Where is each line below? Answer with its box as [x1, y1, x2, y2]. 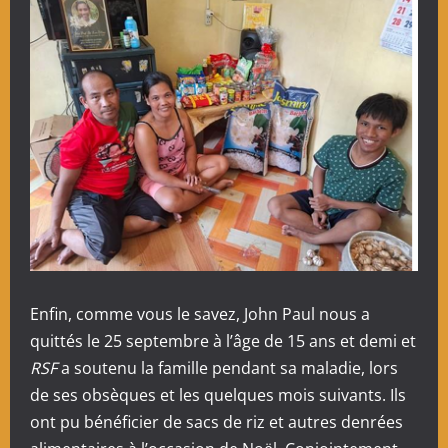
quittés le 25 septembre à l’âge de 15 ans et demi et [30, 330, 416, 352]
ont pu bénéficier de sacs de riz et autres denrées [30, 411, 403, 433]
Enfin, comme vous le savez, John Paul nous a [30, 303, 370, 325]
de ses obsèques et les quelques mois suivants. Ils [30, 384, 406, 406]
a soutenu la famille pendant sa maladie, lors [61, 357, 398, 379]
